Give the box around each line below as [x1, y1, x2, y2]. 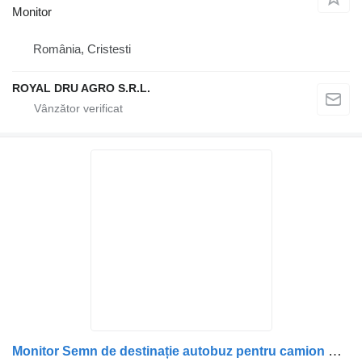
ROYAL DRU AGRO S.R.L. [12, 82, 150, 95]
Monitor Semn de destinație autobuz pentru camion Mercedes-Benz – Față [328, 343, 342, 359]
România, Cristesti [33, 42, 131, 56]
